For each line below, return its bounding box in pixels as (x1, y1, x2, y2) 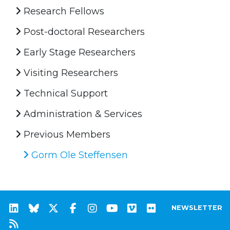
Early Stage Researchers (21, 46, 136, 58)
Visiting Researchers (21, 67, 118, 79)
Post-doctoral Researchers (21, 26, 145, 37)
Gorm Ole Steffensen (29, 149, 128, 161)
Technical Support (21, 87, 108, 99)
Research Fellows (21, 5, 104, 17)
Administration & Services (21, 108, 142, 120)
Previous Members (21, 128, 110, 140)
